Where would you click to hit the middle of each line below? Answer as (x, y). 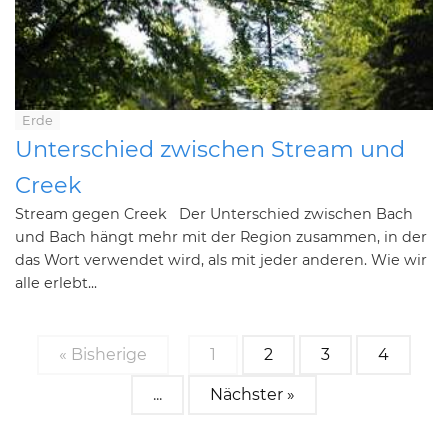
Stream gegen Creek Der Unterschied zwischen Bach (214, 214)
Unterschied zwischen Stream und (210, 149)
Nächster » (252, 394)
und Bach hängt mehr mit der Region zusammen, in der (221, 237)
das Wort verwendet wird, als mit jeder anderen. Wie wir (221, 260)
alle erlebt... (56, 283)
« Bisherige (103, 354)
